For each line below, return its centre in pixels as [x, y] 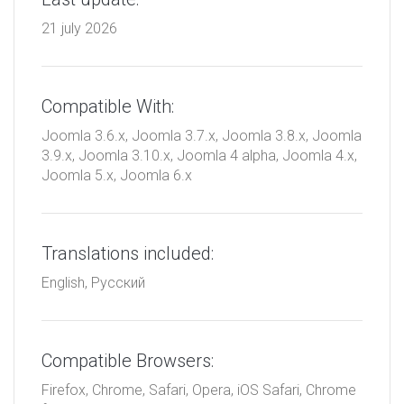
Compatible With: [108, 106]
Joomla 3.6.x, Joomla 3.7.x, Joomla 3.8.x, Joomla [202, 135]
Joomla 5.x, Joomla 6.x [117, 175]
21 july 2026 [79, 28]
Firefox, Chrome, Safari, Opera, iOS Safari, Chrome [199, 390]
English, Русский [93, 282]
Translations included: [128, 253]
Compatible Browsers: [128, 360]
